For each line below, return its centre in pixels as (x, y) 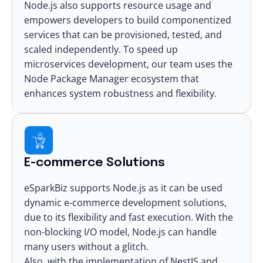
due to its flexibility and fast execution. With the (129, 217)
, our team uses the (190, 64)
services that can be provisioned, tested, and (123, 34)
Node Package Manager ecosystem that (112, 78)
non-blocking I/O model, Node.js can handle (120, 232)
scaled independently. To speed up (101, 49)
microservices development (85, 64)
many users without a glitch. (86, 246)
